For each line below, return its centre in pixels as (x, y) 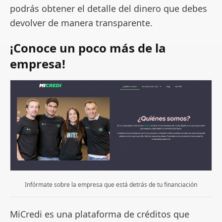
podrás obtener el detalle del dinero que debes (109, 8)
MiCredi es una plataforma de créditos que (100, 214)
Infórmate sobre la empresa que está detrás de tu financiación (111, 185)
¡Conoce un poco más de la (88, 48)
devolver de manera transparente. (81, 23)
